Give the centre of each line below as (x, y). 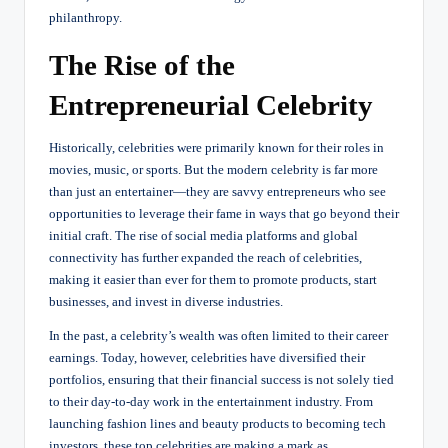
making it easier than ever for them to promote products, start (213, 279)
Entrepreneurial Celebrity (211, 104)
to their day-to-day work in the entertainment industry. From (211, 401)
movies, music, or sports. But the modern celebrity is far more (213, 169)
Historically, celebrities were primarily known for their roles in (216, 147)
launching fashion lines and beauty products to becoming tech (217, 423)
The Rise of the (142, 64)
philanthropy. (85, 17)
